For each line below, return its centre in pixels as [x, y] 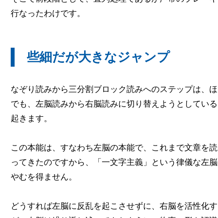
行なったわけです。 [48, 13]
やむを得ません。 [44, 177]
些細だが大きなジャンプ [98, 57]
